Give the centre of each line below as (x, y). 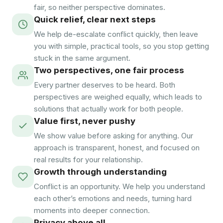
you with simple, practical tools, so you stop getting (121, 46)
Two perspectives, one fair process (109, 70)
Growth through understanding (100, 172)
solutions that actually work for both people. (109, 109)
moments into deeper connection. (92, 210)
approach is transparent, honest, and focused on (117, 148)
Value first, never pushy (85, 121)
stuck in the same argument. (82, 58)
